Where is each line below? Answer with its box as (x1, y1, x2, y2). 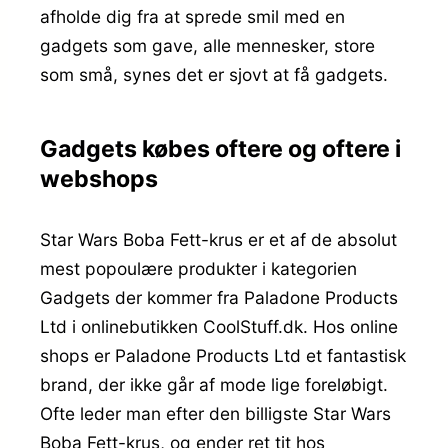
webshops (40, 165, 158, 194)
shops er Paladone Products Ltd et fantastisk (40, 345, 406, 367)
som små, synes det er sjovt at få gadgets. (40, 64, 388, 86)
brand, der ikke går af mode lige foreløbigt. (40, 374, 388, 396)
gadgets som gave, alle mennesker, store (40, 35, 375, 57)
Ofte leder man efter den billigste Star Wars (40, 403, 391, 425)
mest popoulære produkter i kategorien (40, 258, 357, 280)
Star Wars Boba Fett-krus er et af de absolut (40, 229, 397, 251)
